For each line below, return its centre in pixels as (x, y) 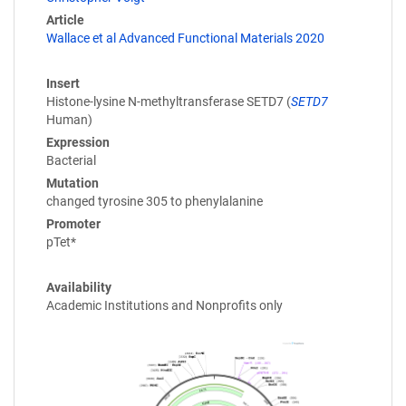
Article (65, 19)
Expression (78, 142)
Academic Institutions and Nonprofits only (164, 305)
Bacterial (71, 160)
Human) (69, 119)
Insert (63, 83)
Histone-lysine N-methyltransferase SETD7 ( (169, 101)
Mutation (72, 183)
